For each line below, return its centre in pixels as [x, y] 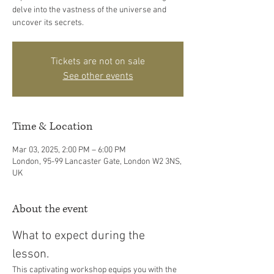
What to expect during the [80, 236]
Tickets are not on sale [98, 62]
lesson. [32, 254]
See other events [98, 76]
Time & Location [52, 127]
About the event [50, 209]
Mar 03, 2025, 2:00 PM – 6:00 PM [69, 150]
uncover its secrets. [48, 23]
